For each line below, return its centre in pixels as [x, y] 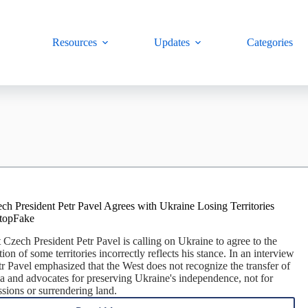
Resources [75, 42]
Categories [270, 42]
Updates [172, 42]
